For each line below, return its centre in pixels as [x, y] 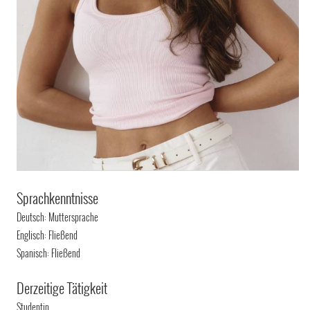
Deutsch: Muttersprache [58, 217]
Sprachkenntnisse [58, 198]
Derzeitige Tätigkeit [62, 288]
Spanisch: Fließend [49, 253]
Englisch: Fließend [47, 235]
